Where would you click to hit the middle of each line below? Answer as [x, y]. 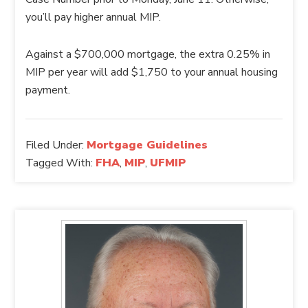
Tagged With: [61, 163]
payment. [48, 90]
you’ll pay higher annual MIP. [93, 17]
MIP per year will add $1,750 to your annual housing [152, 72]
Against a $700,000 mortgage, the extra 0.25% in [148, 54]
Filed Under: [56, 145]
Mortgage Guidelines [147, 145]
